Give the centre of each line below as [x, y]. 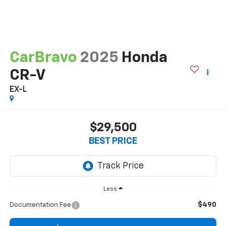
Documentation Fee [40, 205]
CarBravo [43, 58]
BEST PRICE [113, 142]
